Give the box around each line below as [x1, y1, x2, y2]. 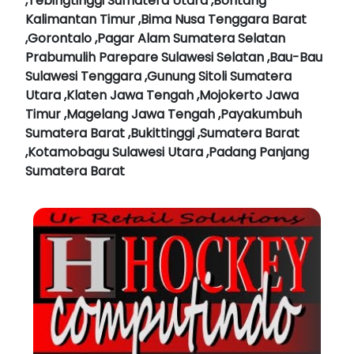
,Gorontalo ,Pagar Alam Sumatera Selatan [25, 28, 285, 47]
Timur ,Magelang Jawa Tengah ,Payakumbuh [25, 104, 302, 123]
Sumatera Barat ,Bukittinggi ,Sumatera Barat [25, 123, 299, 142]
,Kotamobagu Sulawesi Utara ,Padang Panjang [25, 142, 309, 161]
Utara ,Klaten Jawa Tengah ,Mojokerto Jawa [25, 85, 299, 104]
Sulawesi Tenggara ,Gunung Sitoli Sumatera [25, 66, 292, 85]
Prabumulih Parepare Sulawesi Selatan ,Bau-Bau [25, 47, 322, 66]
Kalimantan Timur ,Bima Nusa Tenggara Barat [25, 9, 307, 28]
